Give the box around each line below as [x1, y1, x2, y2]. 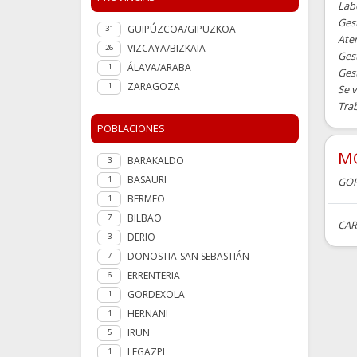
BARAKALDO [127, 154, 184, 168]
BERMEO [127, 192, 165, 206]
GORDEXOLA [127, 288, 185, 302]
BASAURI [127, 173, 167, 187]
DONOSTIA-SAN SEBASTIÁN [127, 249, 249, 264]
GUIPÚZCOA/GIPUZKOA [127, 22, 236, 37]
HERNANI [127, 307, 168, 321]
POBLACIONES [97, 121, 165, 136]
